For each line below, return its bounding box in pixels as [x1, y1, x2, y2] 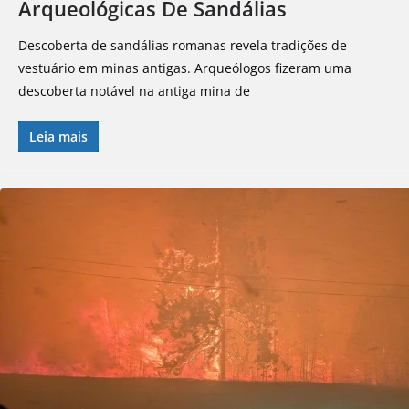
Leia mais [29, 128, 88, 146]
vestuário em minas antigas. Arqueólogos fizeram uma [18, 59, 351, 78]
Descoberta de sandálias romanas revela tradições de [18, 37, 347, 55]
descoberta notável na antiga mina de [18, 82, 250, 100]
